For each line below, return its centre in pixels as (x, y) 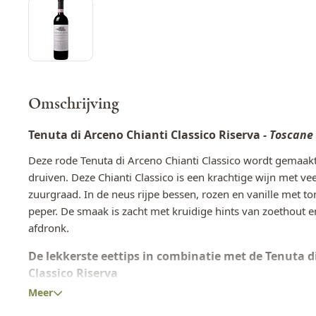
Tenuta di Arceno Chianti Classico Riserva (146, 134)
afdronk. (49, 227)
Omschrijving (74, 103)
